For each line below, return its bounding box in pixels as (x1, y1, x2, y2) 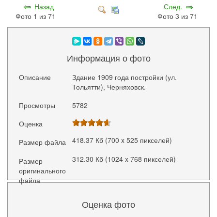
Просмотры (19, 100, 56, 110)
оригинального (19, 165, 66, 175)
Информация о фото (66, 51, 151, 64)
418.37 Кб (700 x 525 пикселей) (72, 135, 172, 145)
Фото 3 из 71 (157, 11, 201, 21)
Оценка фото (82, 197, 135, 210)
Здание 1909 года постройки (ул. (72, 72, 177, 82)
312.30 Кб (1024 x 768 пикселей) (72, 154, 176, 164)
